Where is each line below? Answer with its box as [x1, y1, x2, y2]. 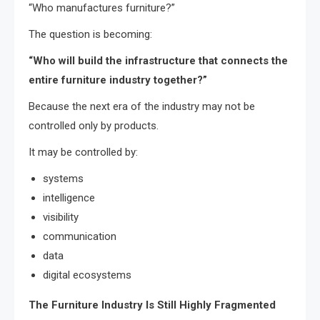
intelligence [43, 191, 95, 204]
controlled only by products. [29, 119, 159, 132]
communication [43, 229, 116, 243]
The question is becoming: [29, 27, 152, 41]
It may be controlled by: [29, 145, 138, 159]
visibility [43, 210, 79, 224]
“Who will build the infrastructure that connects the [29, 54, 288, 67]
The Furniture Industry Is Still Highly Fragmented [29, 298, 276, 311]
